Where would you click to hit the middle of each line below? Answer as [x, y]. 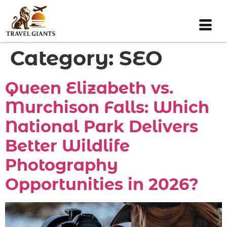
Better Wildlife [67, 146]
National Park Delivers [102, 127]
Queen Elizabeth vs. [89, 88]
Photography [62, 165]
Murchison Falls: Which [107, 107]
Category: [65, 58]
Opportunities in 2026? [102, 184]
